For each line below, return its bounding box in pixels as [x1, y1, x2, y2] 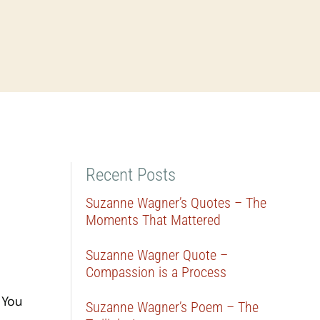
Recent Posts [86, 164, 176, 185]
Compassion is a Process [86, 264, 227, 281]
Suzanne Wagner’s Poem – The [86, 299, 259, 316]
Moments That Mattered [86, 211, 221, 229]
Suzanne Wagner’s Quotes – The [86, 194, 267, 211]
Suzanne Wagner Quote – [86, 246, 229, 264]
